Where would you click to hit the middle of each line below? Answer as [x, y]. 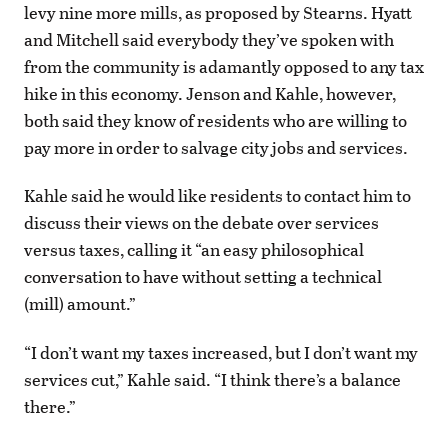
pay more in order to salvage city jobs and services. [216, 148]
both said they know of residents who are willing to [215, 121]
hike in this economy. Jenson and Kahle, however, [210, 94]
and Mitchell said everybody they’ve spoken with [209, 40]
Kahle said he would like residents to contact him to [217, 196]
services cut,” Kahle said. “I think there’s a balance [212, 379]
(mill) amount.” [80, 304]
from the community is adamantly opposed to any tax [224, 67]
